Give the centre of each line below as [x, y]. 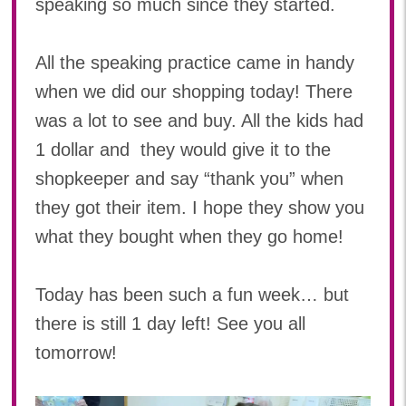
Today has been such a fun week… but [192, 295]
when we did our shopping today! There [193, 92]
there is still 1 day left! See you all [170, 324]
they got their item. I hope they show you [199, 208]
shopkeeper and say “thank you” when [189, 179]
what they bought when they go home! [189, 237]
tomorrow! [76, 353]
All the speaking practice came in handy [194, 63]
